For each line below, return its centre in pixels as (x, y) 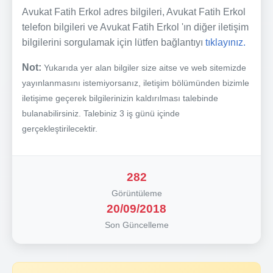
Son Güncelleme (136, 225)
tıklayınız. (225, 42)
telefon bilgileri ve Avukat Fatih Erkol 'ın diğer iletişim (135, 27)
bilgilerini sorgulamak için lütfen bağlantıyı (114, 42)
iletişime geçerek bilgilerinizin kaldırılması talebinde (120, 98)
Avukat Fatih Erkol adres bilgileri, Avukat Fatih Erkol (134, 12)
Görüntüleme (136, 193)
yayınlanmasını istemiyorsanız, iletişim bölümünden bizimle (136, 83)
